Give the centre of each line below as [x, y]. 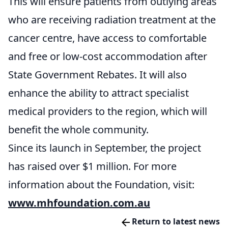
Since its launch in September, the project [105, 148]
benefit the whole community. [78, 130]
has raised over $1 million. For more [92, 166]
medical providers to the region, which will [108, 111]
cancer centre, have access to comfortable [107, 38]
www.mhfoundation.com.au [79, 203]
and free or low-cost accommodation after [108, 56]
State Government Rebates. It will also [97, 75]
